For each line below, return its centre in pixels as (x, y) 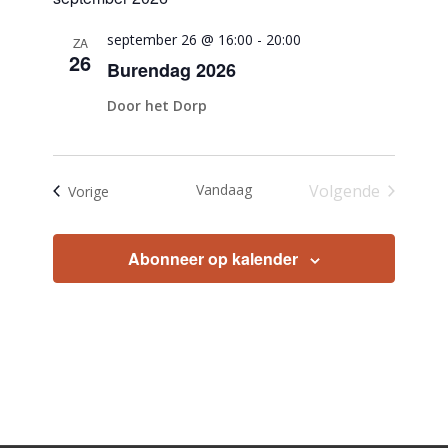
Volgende (344, 191)
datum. (72, 20)
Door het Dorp (157, 105)
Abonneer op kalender (212, 258)
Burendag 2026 (172, 70)
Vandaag (223, 189)
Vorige (89, 191)
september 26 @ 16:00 (180, 39)
